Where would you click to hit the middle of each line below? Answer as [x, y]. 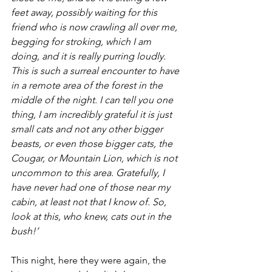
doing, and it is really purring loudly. [90, 56]
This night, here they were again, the [90, 260]
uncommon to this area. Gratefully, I [89, 172]
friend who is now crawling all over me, [95, 27]
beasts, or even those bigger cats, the [93, 143]
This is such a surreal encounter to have [96, 70]
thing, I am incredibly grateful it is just [93, 114]
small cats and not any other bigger [88, 129]
